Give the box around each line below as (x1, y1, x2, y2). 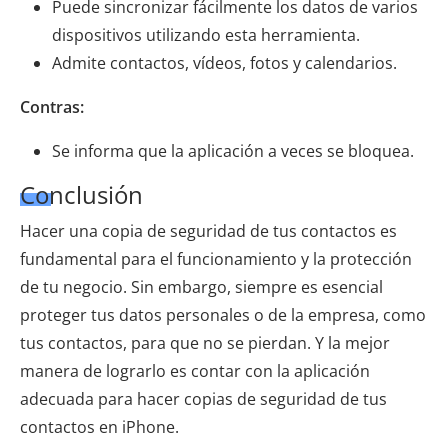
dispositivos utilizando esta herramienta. (52, 23, 360, 46)
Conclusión (20, 177, 143, 211)
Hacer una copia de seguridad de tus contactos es (20, 219, 397, 242)
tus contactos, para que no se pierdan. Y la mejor (20, 331, 390, 354)
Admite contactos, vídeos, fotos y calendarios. (52, 51, 397, 74)
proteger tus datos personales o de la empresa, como (20, 303, 426, 326)
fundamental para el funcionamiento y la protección (20, 247, 412, 270)
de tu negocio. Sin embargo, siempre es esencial (20, 275, 383, 298)
